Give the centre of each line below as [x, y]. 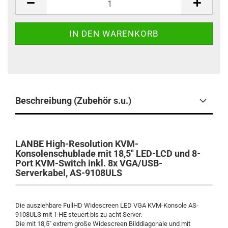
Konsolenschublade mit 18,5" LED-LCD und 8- [108, 153]
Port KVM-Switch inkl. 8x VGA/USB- [89, 163]
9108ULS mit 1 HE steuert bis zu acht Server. [79, 215]
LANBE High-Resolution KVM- [77, 144]
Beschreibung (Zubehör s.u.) [73, 101]
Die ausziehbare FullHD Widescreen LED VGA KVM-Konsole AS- [107, 205]
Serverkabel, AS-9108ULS [69, 173]
